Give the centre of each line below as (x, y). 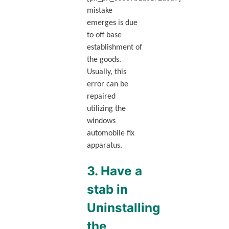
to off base (104, 35)
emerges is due (112, 23)
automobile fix (110, 133)
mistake (99, 10)
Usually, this (106, 72)
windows (101, 121)
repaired (101, 96)
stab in (107, 189)
